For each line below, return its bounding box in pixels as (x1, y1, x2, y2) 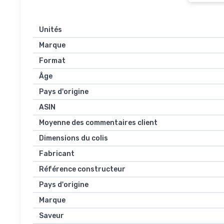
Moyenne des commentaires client (39, 118, 157, 127)
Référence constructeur (39, 164, 125, 173)
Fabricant (39, 149, 74, 158)
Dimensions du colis (39, 133, 108, 142)
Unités (39, 25, 62, 34)
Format (39, 56, 65, 65)
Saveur (39, 211, 64, 220)
